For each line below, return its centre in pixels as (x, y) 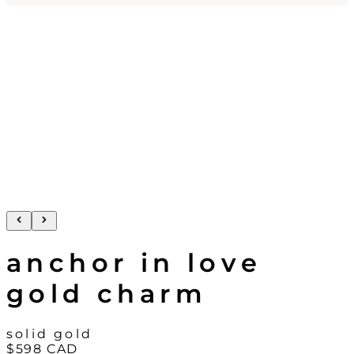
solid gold (49, 333)
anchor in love (134, 263)
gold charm (107, 294)
